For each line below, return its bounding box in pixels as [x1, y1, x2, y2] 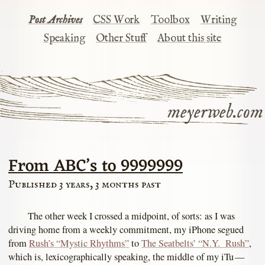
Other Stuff [96, 31, 147, 46]
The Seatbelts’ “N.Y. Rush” [141, 237, 249, 250]
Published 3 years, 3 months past [8, 177, 161, 192]
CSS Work [93, 13, 140, 28]
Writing [201, 13, 237, 28]
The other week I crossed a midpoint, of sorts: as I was [27, 209, 235, 223]
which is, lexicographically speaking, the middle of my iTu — [8, 250, 246, 264]
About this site [157, 31, 222, 46]
